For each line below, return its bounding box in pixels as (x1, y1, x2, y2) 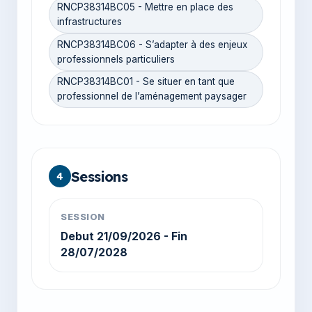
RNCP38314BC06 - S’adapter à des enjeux (57, 38, 248, 50)
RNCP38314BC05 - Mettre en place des (57, 1, 234, 13)
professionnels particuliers (57, 53, 175, 65)
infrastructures (57, 16, 123, 28)
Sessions (71, 167, 128, 185)
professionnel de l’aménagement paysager (57, 91, 247, 102)
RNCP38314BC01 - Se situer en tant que (57, 76, 235, 88)
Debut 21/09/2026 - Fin (61, 229, 187, 243)
